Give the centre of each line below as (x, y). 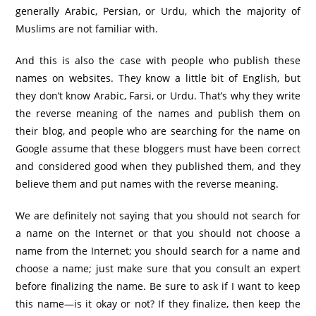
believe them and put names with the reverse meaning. (147, 183)
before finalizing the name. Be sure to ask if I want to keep (158, 286)
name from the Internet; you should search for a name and (158, 250)
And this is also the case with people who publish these (158, 60)
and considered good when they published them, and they (158, 166)
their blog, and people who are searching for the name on (158, 130)
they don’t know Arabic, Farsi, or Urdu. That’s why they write (158, 95)
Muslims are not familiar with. (87, 28)
